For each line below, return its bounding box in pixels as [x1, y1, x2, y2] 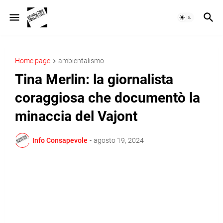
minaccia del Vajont [15, 108, 137, 125]
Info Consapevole [32, 136, 88, 144]
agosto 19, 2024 [94, 136, 144, 144]
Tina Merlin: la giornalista [15, 71, 173, 88]
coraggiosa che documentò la [15, 90, 200, 107]
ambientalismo [58, 57, 104, 65]
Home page [15, 57, 50, 65]
